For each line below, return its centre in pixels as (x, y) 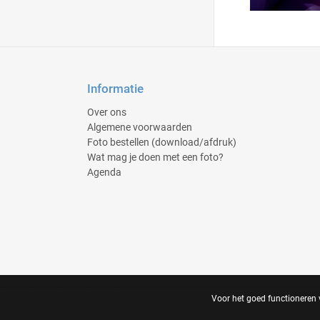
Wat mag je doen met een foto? (155, 157)
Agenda (104, 172)
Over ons (107, 112)
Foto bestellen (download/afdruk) (162, 142)
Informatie (115, 89)
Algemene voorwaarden (140, 127)
